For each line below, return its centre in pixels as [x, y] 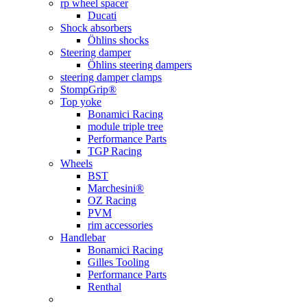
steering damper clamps [111, 77]
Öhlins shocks [118, 40]
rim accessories [120, 225]
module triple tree [125, 126]
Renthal [105, 287]
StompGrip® [88, 89]
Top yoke [81, 102]
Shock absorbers [96, 28]
